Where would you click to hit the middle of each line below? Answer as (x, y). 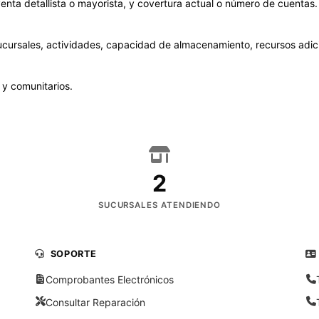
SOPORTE (74, 253)
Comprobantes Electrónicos (110, 280)
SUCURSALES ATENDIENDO (159, 205)
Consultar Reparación (96, 302)
